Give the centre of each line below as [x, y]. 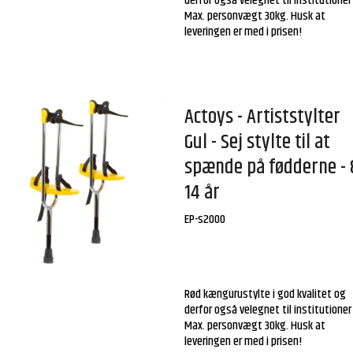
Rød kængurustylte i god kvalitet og [266, 295]
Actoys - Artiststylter [263, 117]
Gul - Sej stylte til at [258, 142]
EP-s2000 [205, 220]
